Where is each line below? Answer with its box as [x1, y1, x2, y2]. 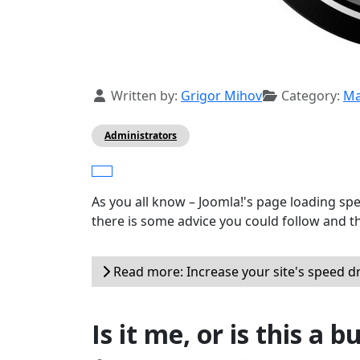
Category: [278, 87, 343, 105]
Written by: [108, 87, 181, 105]
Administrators [104, 129, 177, 143]
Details [91, 86, 136, 104]
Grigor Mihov [181, 87, 262, 105]
